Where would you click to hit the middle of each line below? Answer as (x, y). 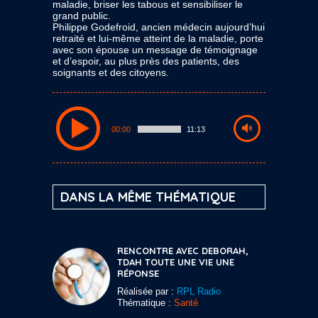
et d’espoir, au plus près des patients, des (146, 61)
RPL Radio (199, 291)
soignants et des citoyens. (111, 72)
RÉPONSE (138, 273)
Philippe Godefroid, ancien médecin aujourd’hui (159, 27)
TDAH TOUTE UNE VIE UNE (176, 262)
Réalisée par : (147, 291)
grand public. (82, 15)
